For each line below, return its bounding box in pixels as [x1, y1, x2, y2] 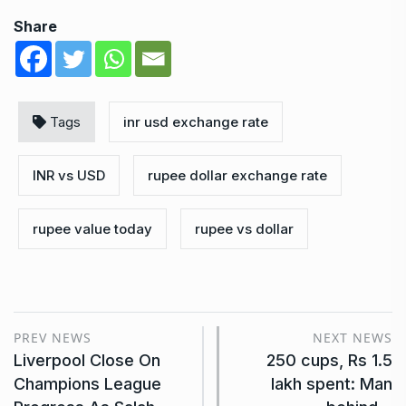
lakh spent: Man [271, 373, 392, 393]
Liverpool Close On [14, 350, 160, 370]
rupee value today [33, 219, 152, 237]
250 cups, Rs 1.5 [266, 350, 392, 370]
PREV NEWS [14, 328, 92, 346]
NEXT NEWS [313, 328, 392, 346]
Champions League [14, 373, 161, 393]
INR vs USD [33, 166, 105, 184]
